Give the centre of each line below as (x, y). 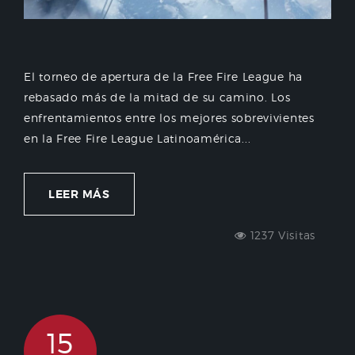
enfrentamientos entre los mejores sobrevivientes (169, 118)
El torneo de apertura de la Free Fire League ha (163, 77)
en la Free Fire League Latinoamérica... (137, 139)
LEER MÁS (79, 195)
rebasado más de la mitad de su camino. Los (157, 97)
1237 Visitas (281, 235)
